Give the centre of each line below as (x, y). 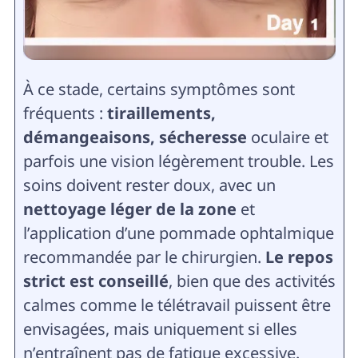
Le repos (299, 257)
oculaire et (289, 137)
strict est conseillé (95, 281)
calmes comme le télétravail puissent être (177, 305)
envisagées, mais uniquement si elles (160, 329)
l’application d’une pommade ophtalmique (178, 233)
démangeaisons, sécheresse (137, 137)
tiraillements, (161, 113)
